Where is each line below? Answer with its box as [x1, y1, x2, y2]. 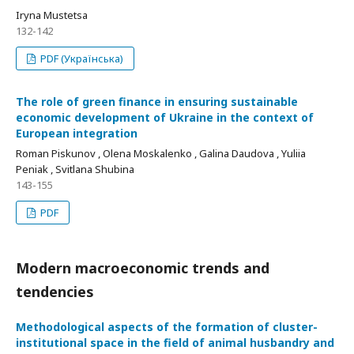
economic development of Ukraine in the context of [16, 110, 314, 125]
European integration [16, 126, 137, 141]
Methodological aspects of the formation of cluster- [16, 319, 318, 334]
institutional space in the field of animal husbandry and [16, 335, 334, 350]
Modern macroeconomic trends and [16, 258, 269, 277]
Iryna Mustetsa [16, 8, 88, 22]
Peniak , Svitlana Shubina [16, 162, 134, 176]
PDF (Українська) [38, 51, 124, 66]
